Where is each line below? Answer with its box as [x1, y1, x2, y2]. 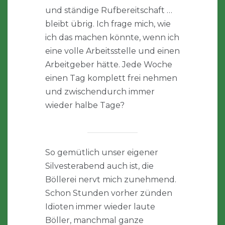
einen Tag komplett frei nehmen [45, 73, 177, 83]
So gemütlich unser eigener [45, 148, 158, 158]
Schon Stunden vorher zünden [45, 188, 172, 198]
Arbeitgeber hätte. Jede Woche [45, 60, 172, 70]
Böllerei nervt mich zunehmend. [45, 175, 176, 185]
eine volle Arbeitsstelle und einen [45, 46, 180, 56]
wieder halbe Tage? [45, 100, 125, 110]
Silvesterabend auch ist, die [45, 161, 154, 171]
